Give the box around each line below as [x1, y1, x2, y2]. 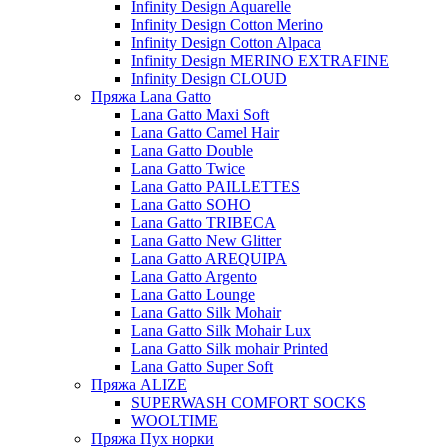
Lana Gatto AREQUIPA [131, 250, 287, 267]
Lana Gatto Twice [131, 160, 245, 177]
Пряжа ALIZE [91, 376, 187, 393]
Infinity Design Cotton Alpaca [131, 34, 321, 51]
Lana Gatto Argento [131, 268, 257, 285]
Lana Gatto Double [131, 142, 253, 159]
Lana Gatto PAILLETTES [131, 178, 300, 195]
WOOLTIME [131, 412, 218, 429]
